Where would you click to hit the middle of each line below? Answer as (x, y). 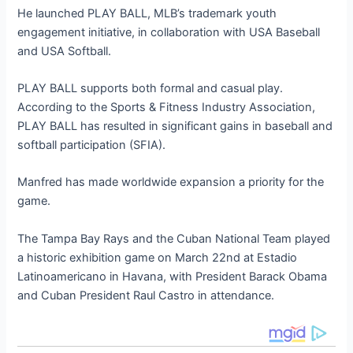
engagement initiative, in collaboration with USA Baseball (169, 32)
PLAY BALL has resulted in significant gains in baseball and (175, 126)
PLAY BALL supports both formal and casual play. (150, 88)
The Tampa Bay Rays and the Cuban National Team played (174, 238)
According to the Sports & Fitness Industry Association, (167, 107)
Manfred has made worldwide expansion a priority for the (171, 182)
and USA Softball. (65, 51)
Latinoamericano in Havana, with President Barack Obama (173, 276)
